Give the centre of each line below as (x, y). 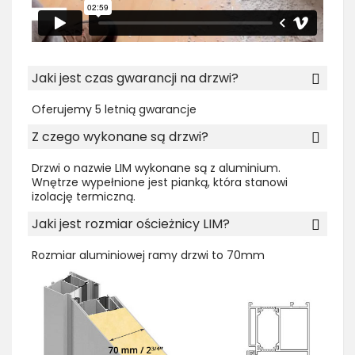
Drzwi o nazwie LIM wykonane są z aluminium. (156, 168)
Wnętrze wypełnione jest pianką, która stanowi (160, 183)
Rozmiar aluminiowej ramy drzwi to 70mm (148, 256)
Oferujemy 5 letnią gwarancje (114, 110)
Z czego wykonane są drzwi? (120, 137)
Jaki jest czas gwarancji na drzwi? (135, 78)
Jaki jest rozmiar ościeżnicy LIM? (131, 224)
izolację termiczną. (84, 197)
